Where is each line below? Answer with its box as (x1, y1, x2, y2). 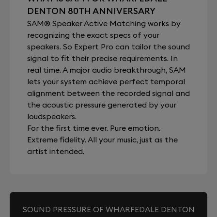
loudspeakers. (27, 111, 77, 121)
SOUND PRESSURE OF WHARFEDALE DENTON (22, 204, 195, 214)
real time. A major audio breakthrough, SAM (27, 65, 186, 75)
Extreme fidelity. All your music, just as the (27, 135, 178, 144)
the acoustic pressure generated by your (27, 100, 176, 109)
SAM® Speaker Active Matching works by (27, 18, 181, 28)
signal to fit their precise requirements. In (27, 53, 178, 63)
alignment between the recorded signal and (27, 88, 190, 98)
